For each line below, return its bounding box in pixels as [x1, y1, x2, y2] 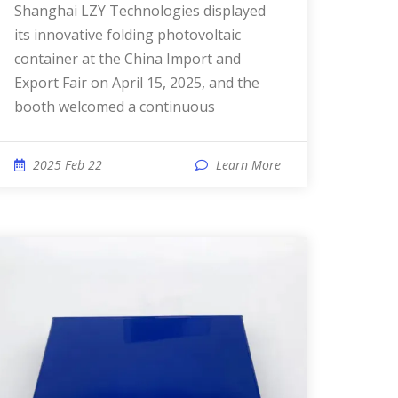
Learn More [216, 156, 281, 173]
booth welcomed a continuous [14, 97, 215, 116]
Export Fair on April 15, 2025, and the [14, 73, 259, 92]
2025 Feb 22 [33, 156, 102, 173]
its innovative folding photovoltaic [14, 25, 241, 44]
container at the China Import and [14, 49, 241, 68]
